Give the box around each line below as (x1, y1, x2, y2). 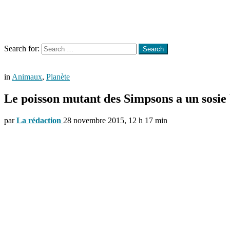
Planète (46, 72, 70, 81)
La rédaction (16, 116, 61, 125)
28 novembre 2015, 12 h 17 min (63, 116, 167, 125)
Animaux (12, 72, 42, 81)
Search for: (4, 44, 40, 53)
